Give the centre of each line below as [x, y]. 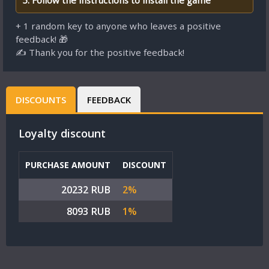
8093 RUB [89, 211]
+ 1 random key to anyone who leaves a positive [118, 26]
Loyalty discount [62, 133]
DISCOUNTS [41, 100]
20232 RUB [86, 190]
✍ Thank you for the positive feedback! [100, 52]
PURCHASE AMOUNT [68, 165]
